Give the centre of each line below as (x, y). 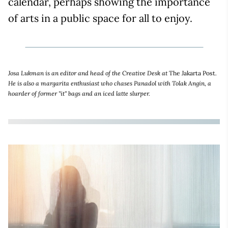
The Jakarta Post (192, 73)
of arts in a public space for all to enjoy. (100, 18)
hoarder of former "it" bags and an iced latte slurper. (79, 93)
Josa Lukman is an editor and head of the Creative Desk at (89, 73)
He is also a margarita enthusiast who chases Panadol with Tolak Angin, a (110, 83)
